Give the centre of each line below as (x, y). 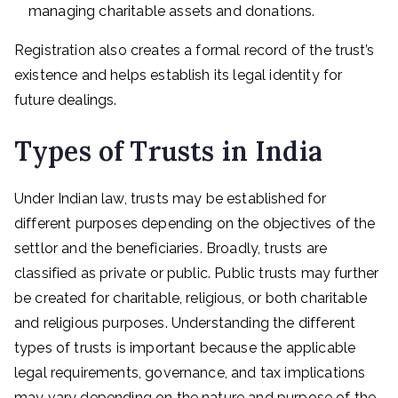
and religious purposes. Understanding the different (185, 323)
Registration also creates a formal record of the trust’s (194, 50)
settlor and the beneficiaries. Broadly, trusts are (171, 248)
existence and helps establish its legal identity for (179, 75)
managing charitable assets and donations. (172, 11)
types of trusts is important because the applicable (185, 348)
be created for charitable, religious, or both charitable (191, 298)
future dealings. (66, 100)
